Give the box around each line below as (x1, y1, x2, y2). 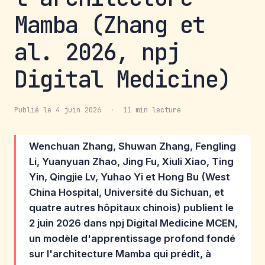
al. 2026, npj (14, 37, 180, 67)
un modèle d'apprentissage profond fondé (29, 232, 235, 245)
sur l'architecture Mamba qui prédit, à (29, 248, 211, 260)
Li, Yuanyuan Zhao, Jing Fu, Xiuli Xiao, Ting (29, 156, 234, 168)
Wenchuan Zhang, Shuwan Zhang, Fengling (29, 140, 236, 153)
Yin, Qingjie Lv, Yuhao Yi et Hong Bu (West (29, 171, 230, 183)
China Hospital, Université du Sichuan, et (29, 186, 224, 199)
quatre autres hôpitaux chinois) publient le (29, 202, 234, 214)
